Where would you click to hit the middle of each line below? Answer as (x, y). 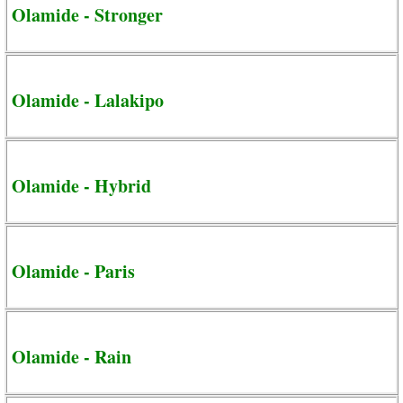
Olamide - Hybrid (81, 185)
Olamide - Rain (72, 356)
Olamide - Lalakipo (88, 100)
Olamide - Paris (73, 271)
